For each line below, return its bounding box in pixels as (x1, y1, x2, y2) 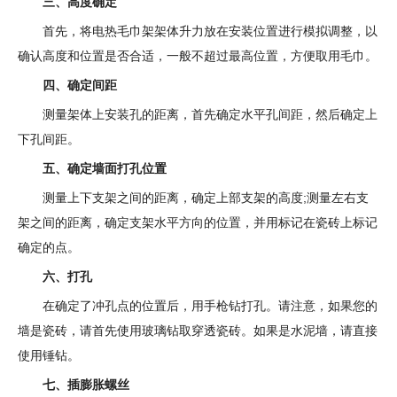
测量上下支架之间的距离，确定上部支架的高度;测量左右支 (43, 191, 369, 205)
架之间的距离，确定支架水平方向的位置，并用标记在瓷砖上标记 (18, 215, 378, 230)
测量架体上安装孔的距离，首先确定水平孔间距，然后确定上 (43, 107, 378, 121)
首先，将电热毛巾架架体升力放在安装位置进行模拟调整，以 (43, 24, 378, 38)
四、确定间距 (43, 78, 117, 92)
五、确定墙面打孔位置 (43, 161, 167, 175)
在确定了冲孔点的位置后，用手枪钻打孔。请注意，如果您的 (43, 299, 378, 313)
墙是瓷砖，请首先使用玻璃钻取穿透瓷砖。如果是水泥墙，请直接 (18, 323, 378, 338)
